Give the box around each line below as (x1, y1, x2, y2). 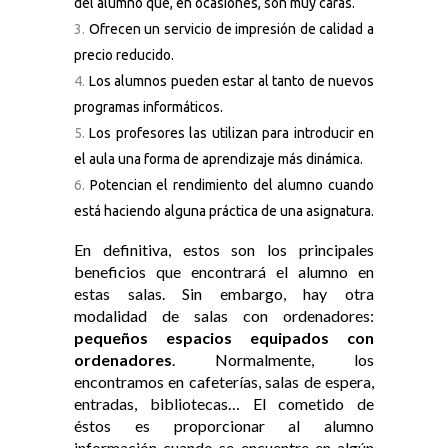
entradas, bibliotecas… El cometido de (74, 394, 374, 414)
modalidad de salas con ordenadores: (74, 306, 374, 326)
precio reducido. (74, 47, 174, 64)
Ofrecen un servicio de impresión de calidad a (88, 21, 374, 38)
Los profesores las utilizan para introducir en (89, 125, 375, 142)
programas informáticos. (74, 99, 223, 116)
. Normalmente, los (172, 350, 374, 370)
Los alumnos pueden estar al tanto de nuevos (88, 73, 374, 90)
